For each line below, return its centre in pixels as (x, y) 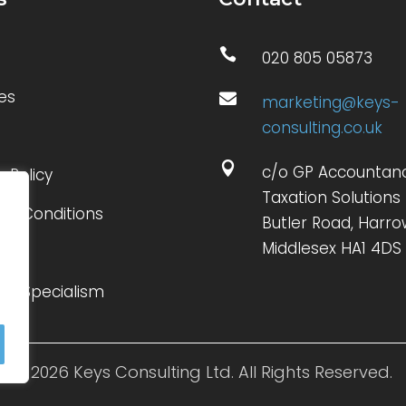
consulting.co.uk (322, 128)
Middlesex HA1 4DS (331, 248)
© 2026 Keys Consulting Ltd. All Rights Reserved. (203, 372)
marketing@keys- (330, 102)
